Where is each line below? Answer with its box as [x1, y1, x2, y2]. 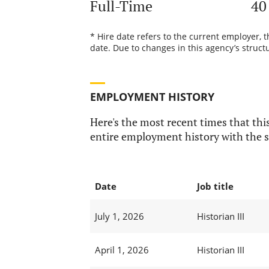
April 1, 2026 [94, 244, 149, 256]
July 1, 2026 [94, 210, 144, 223]
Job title [196, 180, 234, 193]
